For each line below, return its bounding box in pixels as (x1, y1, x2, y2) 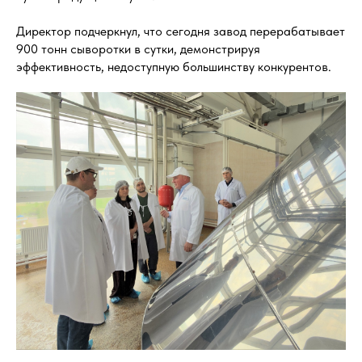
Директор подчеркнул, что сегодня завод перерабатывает (16, 23, 345, 40)
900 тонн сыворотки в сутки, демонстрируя (16, 41, 260, 57)
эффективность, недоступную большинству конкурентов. (16, 59, 331, 75)
